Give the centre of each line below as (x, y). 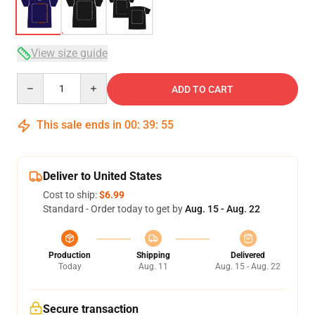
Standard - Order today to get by (114, 209)
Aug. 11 (153, 266)
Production (70, 255)
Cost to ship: (71, 195)
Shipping (153, 255)
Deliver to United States (102, 176)
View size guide (69, 53)
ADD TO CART (202, 89)
